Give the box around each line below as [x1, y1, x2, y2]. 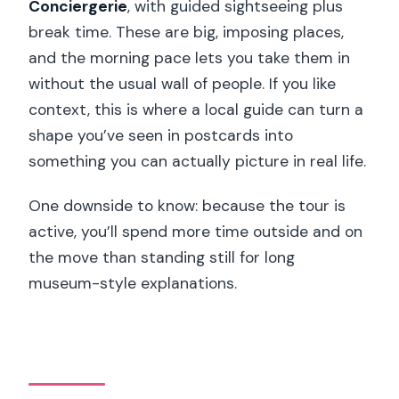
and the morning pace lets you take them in [28, 48, 351, 69]
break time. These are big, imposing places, [28, 22, 345, 43]
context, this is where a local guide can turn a [28, 100, 364, 120]
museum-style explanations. [28, 273, 238, 294]
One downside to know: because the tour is [28, 196, 346, 216]
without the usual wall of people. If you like [28, 74, 337, 94]
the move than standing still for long [28, 248, 296, 268]
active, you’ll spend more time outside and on [28, 222, 363, 242]
